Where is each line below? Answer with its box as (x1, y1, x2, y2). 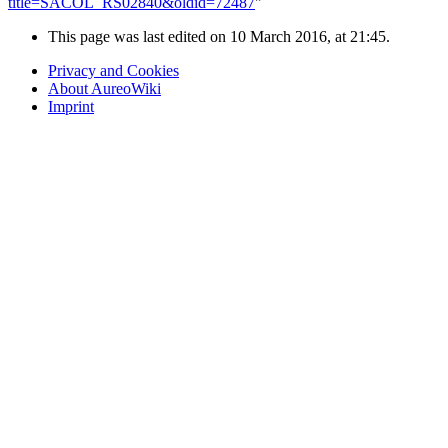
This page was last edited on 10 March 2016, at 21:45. (48, 28, 390, 46)
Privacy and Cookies (48, 62, 179, 80)
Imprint (48, 98, 94, 116)
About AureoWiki (48, 80, 161, 98)
